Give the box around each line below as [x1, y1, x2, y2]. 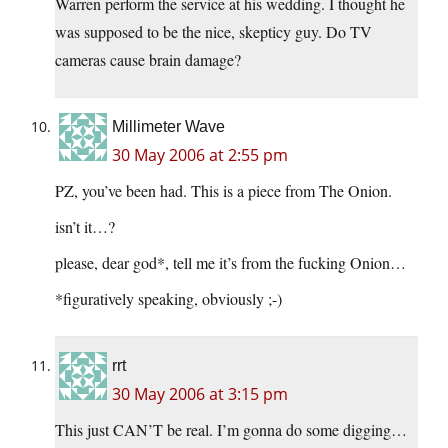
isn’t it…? [55, 215, 115, 237]
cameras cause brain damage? [55, 48, 241, 70]
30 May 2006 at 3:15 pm [112, 382, 288, 405]
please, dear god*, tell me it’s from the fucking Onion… [55, 251, 406, 273]
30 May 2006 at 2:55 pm [112, 143, 288, 166]
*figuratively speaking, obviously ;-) [55, 287, 282, 309]
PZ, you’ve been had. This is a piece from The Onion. [55, 179, 392, 201]
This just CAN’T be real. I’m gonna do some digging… [55, 418, 407, 440]
